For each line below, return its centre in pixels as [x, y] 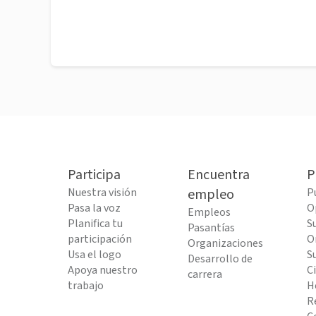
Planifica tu [95, 224]
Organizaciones [225, 244]
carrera [205, 275]
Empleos [209, 213]
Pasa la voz [94, 208]
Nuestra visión [102, 193]
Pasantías [211, 228]
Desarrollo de [220, 259]
